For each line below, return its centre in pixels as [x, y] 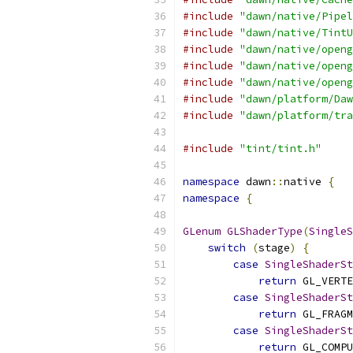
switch [227, 248]
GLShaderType [265, 231]
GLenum [202, 231]
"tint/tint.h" [281, 149]
